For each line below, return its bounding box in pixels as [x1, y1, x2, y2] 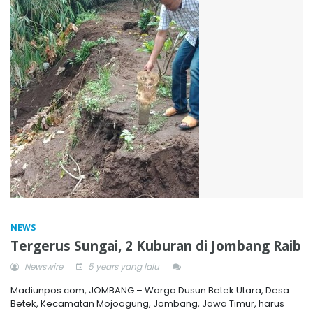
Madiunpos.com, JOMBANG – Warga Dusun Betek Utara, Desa [10, 283, 289, 297]
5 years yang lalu [86, 260, 159, 272]
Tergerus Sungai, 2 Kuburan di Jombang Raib [10, 236, 301, 255]
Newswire [22, 260, 63, 272]
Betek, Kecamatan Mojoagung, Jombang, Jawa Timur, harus [10, 296, 284, 310]
